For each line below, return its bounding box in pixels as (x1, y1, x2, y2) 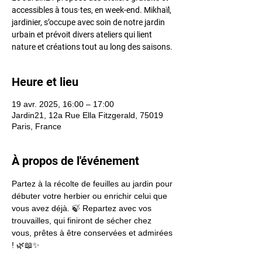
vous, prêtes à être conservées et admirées (12, 228, 175, 237)
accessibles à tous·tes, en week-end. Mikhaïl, (12, 5, 171, 15)
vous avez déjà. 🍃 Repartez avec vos (12, 204, 154, 213)
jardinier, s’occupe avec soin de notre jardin (12, 18, 165, 27)
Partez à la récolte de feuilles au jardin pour (12, 179, 175, 188)
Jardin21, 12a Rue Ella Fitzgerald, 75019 (12, 111, 163, 120)
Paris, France (12, 122, 61, 131)
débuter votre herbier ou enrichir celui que (12, 191, 170, 201)
